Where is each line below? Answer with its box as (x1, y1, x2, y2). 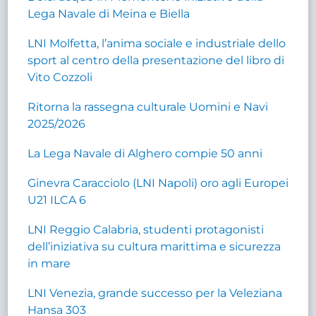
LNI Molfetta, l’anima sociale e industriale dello (28, 36, 286, 50)
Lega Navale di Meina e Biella (28, 6, 190, 20)
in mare (28, 256, 71, 270)
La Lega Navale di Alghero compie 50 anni (28, 146, 263, 160)
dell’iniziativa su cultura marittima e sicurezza (28, 239, 281, 253)
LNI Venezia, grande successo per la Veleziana (28, 286, 283, 300)
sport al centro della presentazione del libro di (28, 53, 285, 67)
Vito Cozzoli (28, 70, 93, 84)
